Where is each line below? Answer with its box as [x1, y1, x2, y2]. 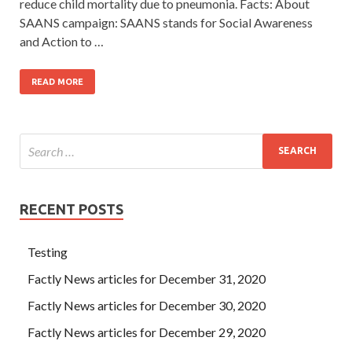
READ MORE [31, 76, 83, 86]
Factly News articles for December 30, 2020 [27, 297, 266, 313]
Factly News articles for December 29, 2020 [27, 324, 266, 339]
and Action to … [20, 33, 104, 49]
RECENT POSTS [20, 200, 123, 217]
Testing [27, 244, 68, 259]
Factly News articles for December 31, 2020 [27, 270, 266, 286]
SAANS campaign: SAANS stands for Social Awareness [20, 14, 313, 30]
